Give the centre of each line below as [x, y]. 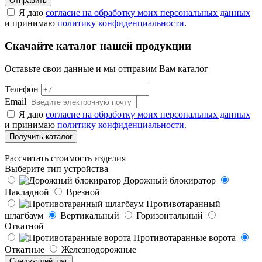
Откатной [24, 226]
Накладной [27, 192]
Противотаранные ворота [185, 237]
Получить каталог [41, 136]
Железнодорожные [99, 249]
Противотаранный [183, 204]
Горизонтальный [170, 215]
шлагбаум [24, 215]
